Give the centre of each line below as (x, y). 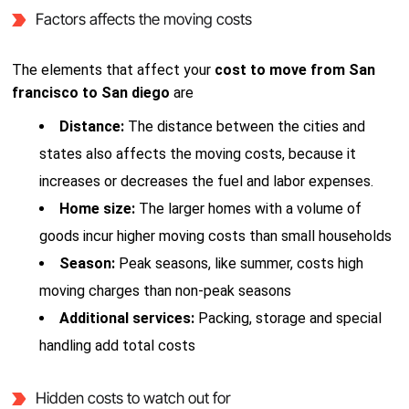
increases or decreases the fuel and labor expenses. (207, 181)
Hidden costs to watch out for (133, 398)
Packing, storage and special (290, 318)
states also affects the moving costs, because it (198, 154)
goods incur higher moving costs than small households (216, 236)
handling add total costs (118, 346)
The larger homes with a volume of (251, 209)
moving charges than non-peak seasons (166, 291)
